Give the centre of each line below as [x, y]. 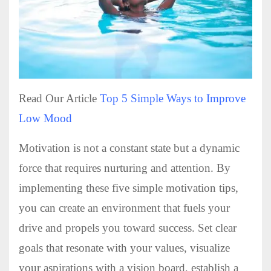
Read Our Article [59, 99]
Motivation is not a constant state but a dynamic [129, 148]
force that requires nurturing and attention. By [125, 168]
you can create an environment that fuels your [124, 208]
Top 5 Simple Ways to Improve [173, 99]
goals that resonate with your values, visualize [124, 248]
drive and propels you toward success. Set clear [128, 228]
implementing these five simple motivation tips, [129, 188]
